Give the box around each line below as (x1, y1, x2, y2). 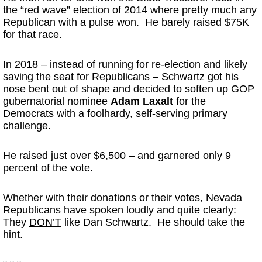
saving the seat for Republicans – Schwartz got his (3, 71, 239, 83)
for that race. (3, 29, 62, 41)
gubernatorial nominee (3, 95, 111, 108)
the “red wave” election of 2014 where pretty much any (3, 4, 257, 16)
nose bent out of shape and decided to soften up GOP (3, 83, 254, 95)
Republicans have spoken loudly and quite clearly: (3, 204, 236, 216)
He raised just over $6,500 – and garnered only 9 (3, 150, 231, 162)
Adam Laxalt (111, 95, 173, 108)
